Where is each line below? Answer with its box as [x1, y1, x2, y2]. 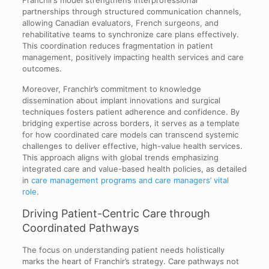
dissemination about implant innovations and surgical [22, 95, 220, 106]
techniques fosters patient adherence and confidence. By [22, 107, 240, 117]
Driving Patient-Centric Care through [22, 207, 210, 220]
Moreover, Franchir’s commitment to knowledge [22, 84, 201, 94]
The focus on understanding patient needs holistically [22, 245, 225, 255]
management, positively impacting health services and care [22, 52, 244, 62]
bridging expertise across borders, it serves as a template [22, 118, 240, 128]
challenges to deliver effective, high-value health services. [22, 141, 243, 151]
